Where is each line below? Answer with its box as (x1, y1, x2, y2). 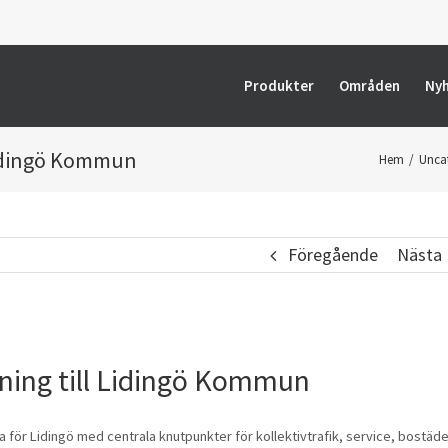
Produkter (244, 76, 314, 95)
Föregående (287, 243, 378, 266)
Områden (339, 76, 400, 95)
